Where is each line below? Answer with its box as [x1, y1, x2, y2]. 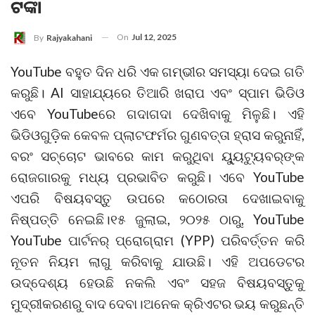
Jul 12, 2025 [131, 31, 176, 42]
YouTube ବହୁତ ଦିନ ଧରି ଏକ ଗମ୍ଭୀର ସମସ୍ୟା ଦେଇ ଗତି [11, 63, 304, 79]
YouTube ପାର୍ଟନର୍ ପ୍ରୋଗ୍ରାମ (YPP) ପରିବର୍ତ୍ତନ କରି [11, 231, 304, 248]
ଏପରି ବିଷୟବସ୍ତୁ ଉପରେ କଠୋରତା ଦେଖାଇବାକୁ [11, 189, 304, 206]
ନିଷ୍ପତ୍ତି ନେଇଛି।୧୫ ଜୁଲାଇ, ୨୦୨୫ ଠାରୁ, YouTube [11, 210, 304, 227]
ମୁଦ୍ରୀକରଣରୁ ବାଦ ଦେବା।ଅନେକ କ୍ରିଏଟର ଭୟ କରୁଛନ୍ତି [11, 295, 304, 311]
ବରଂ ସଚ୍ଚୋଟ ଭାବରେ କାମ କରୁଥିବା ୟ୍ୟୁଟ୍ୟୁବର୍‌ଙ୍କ [11, 147, 304, 164]
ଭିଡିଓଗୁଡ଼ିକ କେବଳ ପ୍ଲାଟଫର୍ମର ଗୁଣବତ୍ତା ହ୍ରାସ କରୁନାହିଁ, [11, 126, 304, 143]
